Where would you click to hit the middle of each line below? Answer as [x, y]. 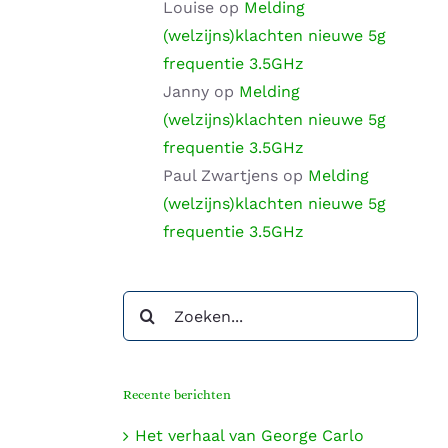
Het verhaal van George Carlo [249, 435]
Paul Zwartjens [220, 176]
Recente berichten [176, 395]
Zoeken [150, 304]
